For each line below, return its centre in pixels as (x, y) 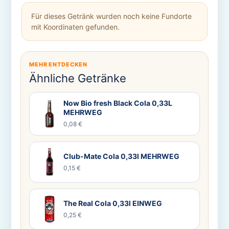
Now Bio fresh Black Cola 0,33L (118, 103)
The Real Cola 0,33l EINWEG (112, 203)
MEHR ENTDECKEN (58, 65)
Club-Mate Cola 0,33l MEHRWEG (121, 156)
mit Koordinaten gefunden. (75, 27)
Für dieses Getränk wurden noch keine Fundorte (111, 16)
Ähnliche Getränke (77, 78)
